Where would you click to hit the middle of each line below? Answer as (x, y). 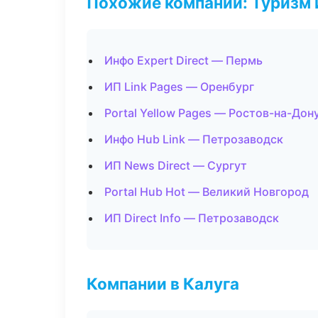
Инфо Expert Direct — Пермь (183, 60)
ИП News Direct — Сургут (176, 165)
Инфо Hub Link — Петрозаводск (194, 139)
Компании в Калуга (163, 284)
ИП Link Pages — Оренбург (179, 87)
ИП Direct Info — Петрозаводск (192, 218)
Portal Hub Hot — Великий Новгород (207, 192)
